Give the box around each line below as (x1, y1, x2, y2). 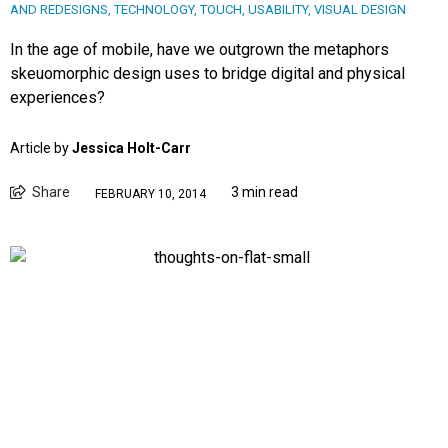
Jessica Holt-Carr (72, 140, 191, 157)
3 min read (231, 184, 298, 201)
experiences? (10, 88, 105, 108)
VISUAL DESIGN (314, 2, 406, 18)
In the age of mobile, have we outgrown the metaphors (10, 40, 389, 60)
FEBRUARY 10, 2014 (95, 186, 206, 201)
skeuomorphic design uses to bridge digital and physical (10, 64, 405, 84)
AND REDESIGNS (10, 2, 108, 18)
